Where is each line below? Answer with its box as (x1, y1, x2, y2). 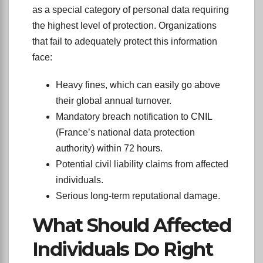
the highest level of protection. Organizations (32, 21, 217, 31)
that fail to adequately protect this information (32, 36, 217, 47)
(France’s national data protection (56, 127, 195, 138)
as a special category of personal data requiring (32, 5, 229, 15)
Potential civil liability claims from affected (56, 159, 228, 170)
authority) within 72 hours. (56, 143, 163, 154)
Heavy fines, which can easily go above (56, 80, 220, 90)
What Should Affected (32, 214, 231, 237)
